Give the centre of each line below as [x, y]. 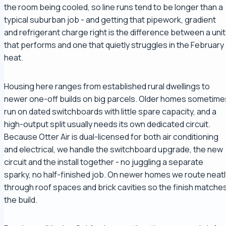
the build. [21, 200]
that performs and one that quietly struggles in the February [114, 45]
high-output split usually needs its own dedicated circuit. [107, 124]
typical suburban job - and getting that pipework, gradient [110, 20]
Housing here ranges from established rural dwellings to [107, 87]
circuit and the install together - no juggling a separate [104, 162]
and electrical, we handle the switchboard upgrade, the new [114, 150]
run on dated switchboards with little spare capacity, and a [110, 112]
